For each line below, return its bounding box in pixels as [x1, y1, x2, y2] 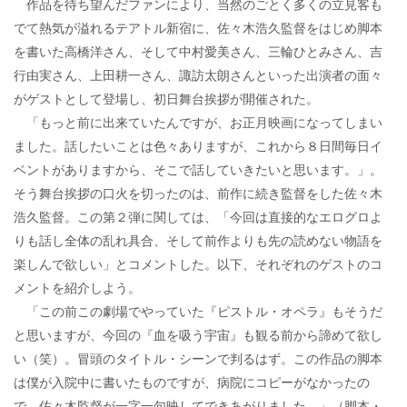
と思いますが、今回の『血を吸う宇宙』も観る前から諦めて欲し [14, 325, 382, 343]
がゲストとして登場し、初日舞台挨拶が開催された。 [14, 89, 319, 107]
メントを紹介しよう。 [14, 278, 141, 296]
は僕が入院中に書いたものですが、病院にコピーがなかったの [14, 372, 370, 391]
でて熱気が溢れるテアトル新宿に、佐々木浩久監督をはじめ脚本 [14, 18, 382, 36]
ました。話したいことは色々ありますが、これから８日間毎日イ [14, 136, 382, 154]
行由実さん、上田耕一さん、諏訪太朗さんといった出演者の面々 [14, 65, 382, 84]
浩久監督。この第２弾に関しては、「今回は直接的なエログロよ [14, 207, 382, 225]
